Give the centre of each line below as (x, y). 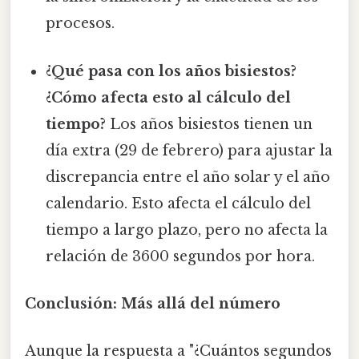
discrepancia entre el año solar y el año (188, 177)
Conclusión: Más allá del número (153, 303)
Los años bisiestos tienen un (210, 124)
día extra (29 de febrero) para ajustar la (190, 150)
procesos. (81, 24)
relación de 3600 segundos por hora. (181, 256)
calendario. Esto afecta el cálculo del (179, 203)
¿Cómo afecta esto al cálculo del (169, 97)
